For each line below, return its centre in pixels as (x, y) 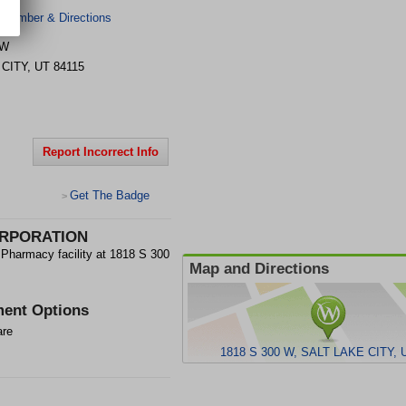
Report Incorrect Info (101, 152)
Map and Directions (259, 269)
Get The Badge (110, 195)
